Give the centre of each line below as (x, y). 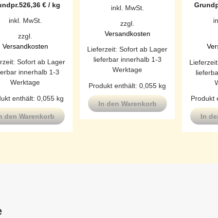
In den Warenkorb (127, 103)
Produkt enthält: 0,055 (124, 85)
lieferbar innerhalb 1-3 (127, 60)
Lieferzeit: (103, 49)
